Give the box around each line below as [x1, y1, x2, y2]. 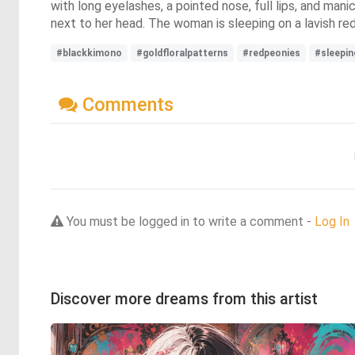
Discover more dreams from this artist [51, 289, 318, 308]
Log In [315, 213, 349, 229]
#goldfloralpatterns [136, 47, 228, 59]
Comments [78, 93, 174, 116]
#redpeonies [242, 47, 300, 59]
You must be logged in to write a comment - [63, 213, 315, 229]
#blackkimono [56, 47, 122, 59]
